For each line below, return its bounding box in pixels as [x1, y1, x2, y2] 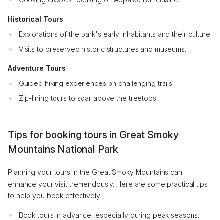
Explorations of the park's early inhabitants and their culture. [19, 30, 212, 38]
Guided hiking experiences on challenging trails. [19, 79, 174, 87]
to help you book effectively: [8, 192, 102, 200]
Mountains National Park [8, 143, 118, 155]
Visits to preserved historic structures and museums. [19, 45, 186, 53]
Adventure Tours [8, 64, 66, 72]
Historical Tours [8, 15, 63, 23]
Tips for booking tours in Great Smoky [8, 129, 179, 140]
